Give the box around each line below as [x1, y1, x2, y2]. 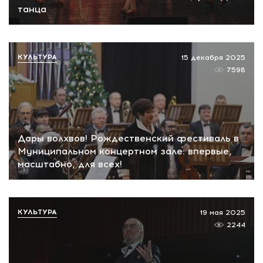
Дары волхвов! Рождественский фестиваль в [18, 133, 239, 144]
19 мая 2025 [200, 208, 245, 217]
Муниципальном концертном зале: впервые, [18, 146, 232, 157]
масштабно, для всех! [18, 159, 122, 170]
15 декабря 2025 [181, 53, 245, 62]
